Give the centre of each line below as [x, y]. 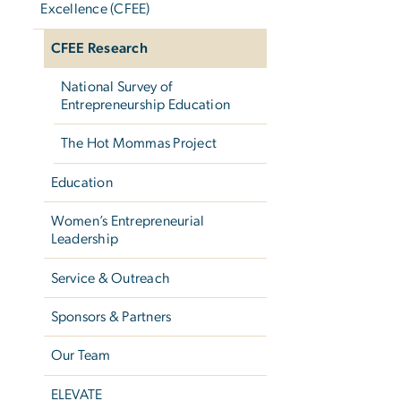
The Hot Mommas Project [139, 144]
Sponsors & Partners [111, 316]
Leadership [85, 239]
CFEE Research [99, 48]
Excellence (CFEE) [95, 9]
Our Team [81, 356]
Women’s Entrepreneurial [128, 222]
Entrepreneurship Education [145, 105]
